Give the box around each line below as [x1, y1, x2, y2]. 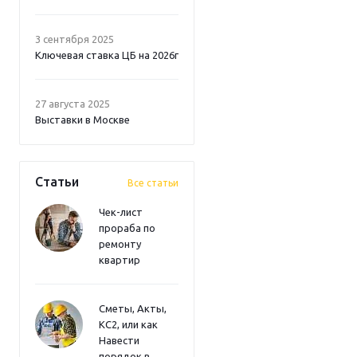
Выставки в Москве [35, 114, 130, 125]
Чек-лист [99, 206, 143, 218]
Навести [99, 335, 139, 346]
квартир [99, 254, 140, 265]
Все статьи [127, 178, 178, 188]
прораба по [99, 222, 155, 233]
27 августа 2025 [35, 98, 110, 109]
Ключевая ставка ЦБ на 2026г [35, 49, 178, 61]
